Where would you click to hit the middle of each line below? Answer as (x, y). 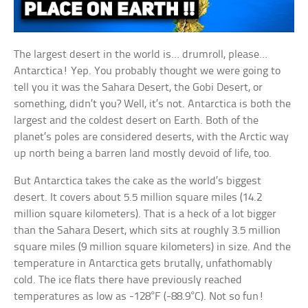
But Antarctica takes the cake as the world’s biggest (138, 181)
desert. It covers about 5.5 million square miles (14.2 (138, 198)
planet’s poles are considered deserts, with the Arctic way (152, 137)
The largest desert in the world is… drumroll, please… (141, 55)
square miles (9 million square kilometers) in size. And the (153, 247)
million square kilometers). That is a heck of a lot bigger (145, 214)
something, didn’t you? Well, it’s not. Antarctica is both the (153, 104)
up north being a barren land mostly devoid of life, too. (143, 154)
